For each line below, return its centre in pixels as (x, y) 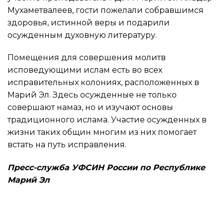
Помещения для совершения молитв (87, 58)
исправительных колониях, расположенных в (103, 83)
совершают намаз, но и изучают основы (90, 108)
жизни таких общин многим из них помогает (102, 132)
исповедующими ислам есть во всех (85, 70)
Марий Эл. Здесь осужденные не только (92, 95)
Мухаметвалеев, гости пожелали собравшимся (106, 10)
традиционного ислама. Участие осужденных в (107, 120)
